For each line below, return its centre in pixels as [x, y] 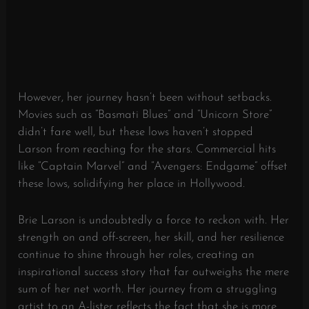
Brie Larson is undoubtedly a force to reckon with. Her [154, 220]
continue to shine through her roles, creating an [137, 255]
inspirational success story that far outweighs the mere [154, 272]
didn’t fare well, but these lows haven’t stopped [136, 132]
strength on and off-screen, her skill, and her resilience [151, 237]
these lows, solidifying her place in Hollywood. [132, 184]
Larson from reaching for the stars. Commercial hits [147, 150]
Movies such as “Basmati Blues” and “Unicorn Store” [145, 115]
